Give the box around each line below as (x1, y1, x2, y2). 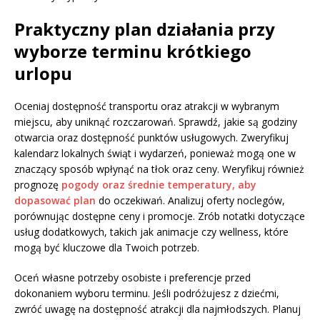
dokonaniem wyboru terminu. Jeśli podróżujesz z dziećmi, (14, 286, 279, 301)
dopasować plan (14, 194, 96, 208)
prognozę (14, 178, 61, 192)
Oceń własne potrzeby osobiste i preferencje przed (14, 271, 251, 285)
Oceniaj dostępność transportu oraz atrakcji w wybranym (14, 99, 279, 114)
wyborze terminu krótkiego (14, 39, 251, 64)
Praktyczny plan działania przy (14, 17, 275, 41)
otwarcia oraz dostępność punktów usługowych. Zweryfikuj (14, 131, 289, 145)
